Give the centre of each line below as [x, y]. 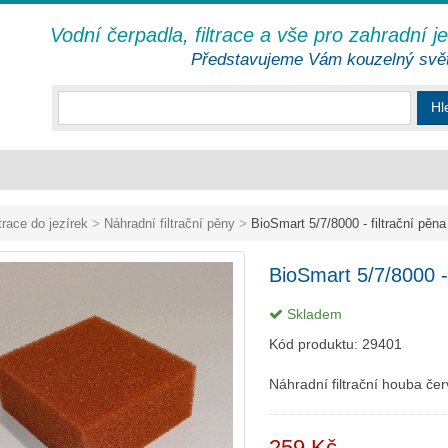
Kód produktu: [315, 344]
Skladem [312, 314]
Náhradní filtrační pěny [169, 223]
